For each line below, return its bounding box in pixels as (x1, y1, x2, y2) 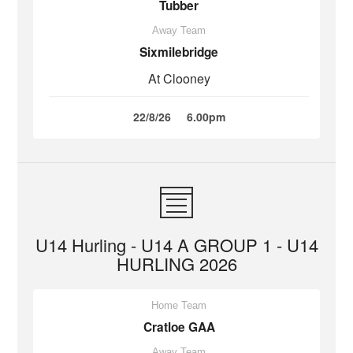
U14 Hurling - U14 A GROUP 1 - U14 (35, 232, 318, 257)
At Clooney (147, 69, 210, 87)
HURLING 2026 (116, 251, 237, 276)
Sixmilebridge (139, 43, 218, 61)
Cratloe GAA (143, 318, 215, 336)
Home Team (151, 299, 206, 311)
